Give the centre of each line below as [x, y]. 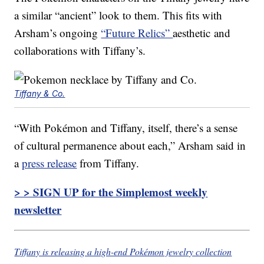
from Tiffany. [108, 163]
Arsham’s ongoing [58, 33]
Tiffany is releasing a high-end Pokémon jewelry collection [123, 252]
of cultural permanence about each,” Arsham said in [130, 146]
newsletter [38, 210]
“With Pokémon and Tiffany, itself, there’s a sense [126, 128]
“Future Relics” [137, 33]
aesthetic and [202, 33]
